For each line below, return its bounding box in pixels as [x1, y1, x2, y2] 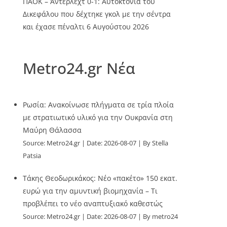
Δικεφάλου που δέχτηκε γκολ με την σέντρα [23, 9, 171, 19]
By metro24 [143, 212, 178, 221]
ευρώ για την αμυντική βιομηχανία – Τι [23, 186, 158, 196]
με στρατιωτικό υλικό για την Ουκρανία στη [23, 112, 173, 122]
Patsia [23, 152, 42, 160]
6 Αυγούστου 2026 [87, 22, 149, 31]
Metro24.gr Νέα [23, 58, 136, 79]
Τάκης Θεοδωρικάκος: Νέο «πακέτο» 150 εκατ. [23, 173, 178, 183]
